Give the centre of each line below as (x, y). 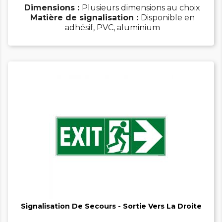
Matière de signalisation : (85, 18)
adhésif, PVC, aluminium (112, 28)
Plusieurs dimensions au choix (141, 8)
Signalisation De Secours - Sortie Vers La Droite (111, 206)
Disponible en (167, 18)
